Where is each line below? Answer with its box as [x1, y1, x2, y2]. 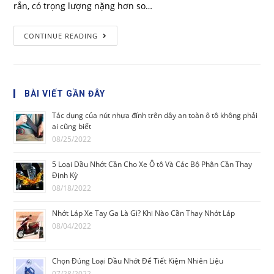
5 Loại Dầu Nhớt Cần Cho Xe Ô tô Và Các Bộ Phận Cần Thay [52, 159, 253, 170]
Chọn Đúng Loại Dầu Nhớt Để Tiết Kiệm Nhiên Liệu [52, 256, 224, 267]
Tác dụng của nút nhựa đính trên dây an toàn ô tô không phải [52, 110, 258, 121]
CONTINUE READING [24, 31, 98, 41]
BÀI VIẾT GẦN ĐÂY [24, 89, 106, 99]
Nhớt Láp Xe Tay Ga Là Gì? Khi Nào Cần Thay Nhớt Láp [52, 208, 235, 219]
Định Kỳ [52, 170, 78, 181]
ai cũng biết [52, 121, 92, 132]
